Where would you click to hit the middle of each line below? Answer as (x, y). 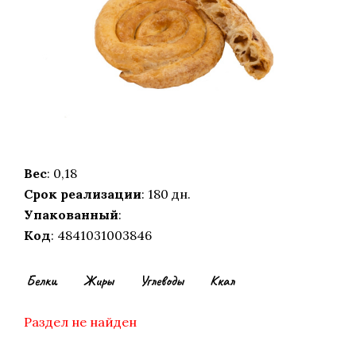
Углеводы (162, 281)
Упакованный (71, 215)
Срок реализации (83, 194)
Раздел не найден (80, 322)
